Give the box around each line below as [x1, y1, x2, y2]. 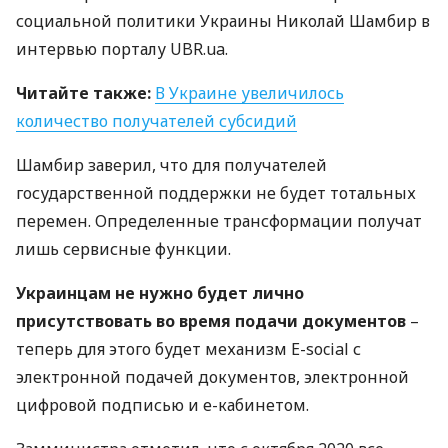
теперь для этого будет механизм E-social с [16, 338, 361, 360]
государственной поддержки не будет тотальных [16, 182, 416, 204]
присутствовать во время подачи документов [16, 310, 406, 332]
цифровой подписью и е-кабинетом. [16, 394, 309, 416]
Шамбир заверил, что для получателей [16, 154, 327, 176]
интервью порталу [16, 38, 170, 60]
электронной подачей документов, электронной [16, 366, 409, 388]
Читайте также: [16, 82, 151, 104]
